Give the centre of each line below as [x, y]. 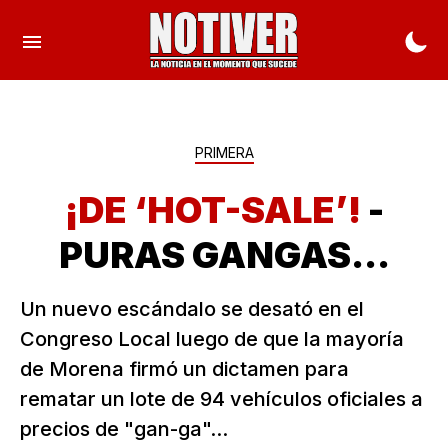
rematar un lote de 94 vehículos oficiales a [221, 399]
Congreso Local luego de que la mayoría [212, 339]
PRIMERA [224, 152]
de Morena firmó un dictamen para [184, 369]
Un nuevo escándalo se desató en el [192, 309]
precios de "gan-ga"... [124, 429]
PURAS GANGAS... [224, 255]
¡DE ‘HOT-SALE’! [216, 210]
